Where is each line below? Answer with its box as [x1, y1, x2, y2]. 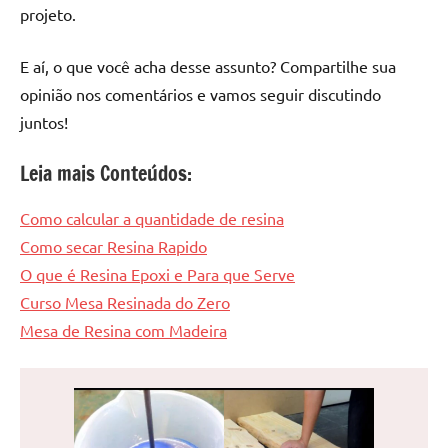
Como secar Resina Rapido [20, 235, 207, 256]
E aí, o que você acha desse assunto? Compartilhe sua [20, 55, 396, 76]
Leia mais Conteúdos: [20, 158, 192, 188]
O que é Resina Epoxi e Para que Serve [20, 263, 295, 284]
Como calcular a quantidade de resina [20, 207, 284, 228]
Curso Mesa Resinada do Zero [20, 291, 230, 312]
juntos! [20, 111, 68, 132]
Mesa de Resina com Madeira [20, 319, 227, 340]
